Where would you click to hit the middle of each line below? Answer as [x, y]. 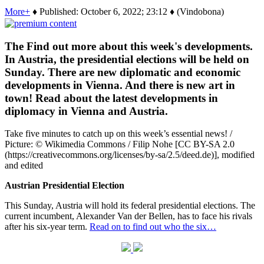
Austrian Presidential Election [65, 186]
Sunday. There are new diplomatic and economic [123, 72]
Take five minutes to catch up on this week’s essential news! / [118, 134]
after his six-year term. [47, 227]
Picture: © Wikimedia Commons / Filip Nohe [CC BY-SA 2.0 [120, 144]
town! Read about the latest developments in [111, 98]
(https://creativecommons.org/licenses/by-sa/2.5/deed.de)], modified [130, 155]
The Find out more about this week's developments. [129, 46]
